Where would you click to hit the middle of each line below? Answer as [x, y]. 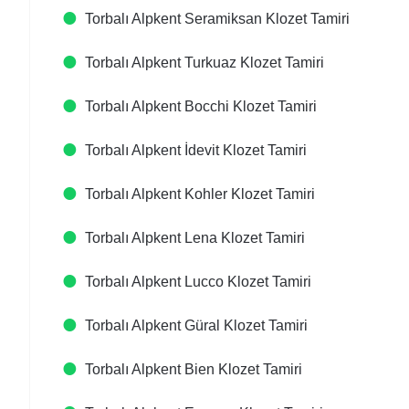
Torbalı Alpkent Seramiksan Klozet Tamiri [217, 19]
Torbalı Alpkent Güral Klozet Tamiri [196, 325]
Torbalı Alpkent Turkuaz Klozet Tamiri [204, 63]
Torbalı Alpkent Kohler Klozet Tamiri [200, 194]
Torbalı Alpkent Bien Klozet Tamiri [194, 369]
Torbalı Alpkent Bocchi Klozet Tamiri [201, 106]
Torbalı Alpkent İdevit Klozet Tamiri [196, 150]
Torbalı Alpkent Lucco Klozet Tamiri [198, 282]
